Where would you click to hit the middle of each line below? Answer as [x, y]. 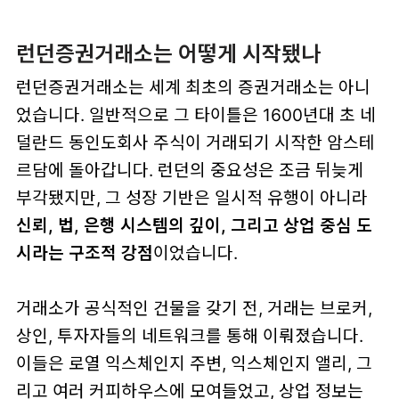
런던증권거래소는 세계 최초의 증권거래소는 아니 [193, 87]
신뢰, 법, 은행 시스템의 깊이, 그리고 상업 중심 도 [194, 225]
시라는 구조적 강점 [84, 252]
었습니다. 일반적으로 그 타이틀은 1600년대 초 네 [195, 114]
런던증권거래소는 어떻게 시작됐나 [168, 53]
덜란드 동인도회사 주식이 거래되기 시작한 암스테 [195, 142]
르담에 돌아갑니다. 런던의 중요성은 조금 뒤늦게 [189, 170]
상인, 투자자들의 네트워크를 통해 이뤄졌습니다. [189, 335]
